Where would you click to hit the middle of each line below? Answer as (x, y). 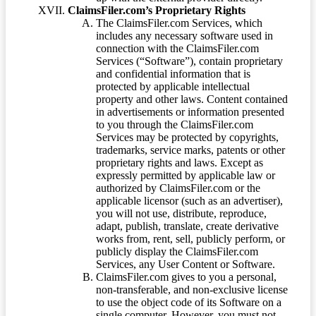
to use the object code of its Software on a (189, 303)
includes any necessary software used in (184, 36)
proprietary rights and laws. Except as (180, 163)
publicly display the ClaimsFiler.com (177, 252)
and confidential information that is (173, 74)
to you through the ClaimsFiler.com (175, 125)
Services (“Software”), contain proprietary (189, 61)
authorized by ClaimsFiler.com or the (178, 188)
